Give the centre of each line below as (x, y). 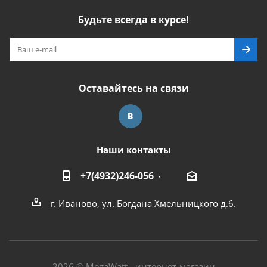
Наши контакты (133, 150)
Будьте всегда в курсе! (133, 20)
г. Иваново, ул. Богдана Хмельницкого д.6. (143, 203)
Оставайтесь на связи (133, 88)
